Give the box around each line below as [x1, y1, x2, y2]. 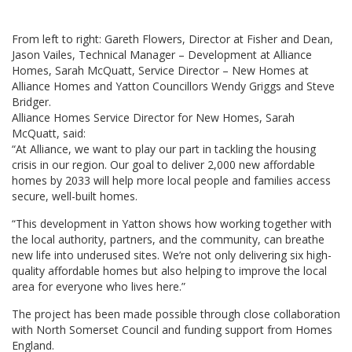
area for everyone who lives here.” [12, 279, 185, 294]
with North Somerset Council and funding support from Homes [12, 322, 332, 337]
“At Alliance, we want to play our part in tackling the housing [12, 141, 316, 156]
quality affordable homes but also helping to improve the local [12, 263, 327, 278]
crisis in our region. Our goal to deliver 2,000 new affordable [12, 157, 315, 172]
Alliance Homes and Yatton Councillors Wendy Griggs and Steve [12, 79, 335, 93]
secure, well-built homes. [12, 189, 137, 203]
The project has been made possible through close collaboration [12, 306, 340, 321]
